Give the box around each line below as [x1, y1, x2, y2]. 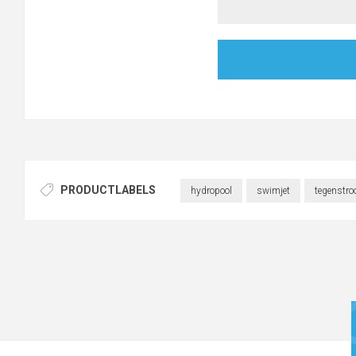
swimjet [256, 184, 290, 196]
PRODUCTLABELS [60, 183, 156, 196]
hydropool [190, 184, 232, 196]
